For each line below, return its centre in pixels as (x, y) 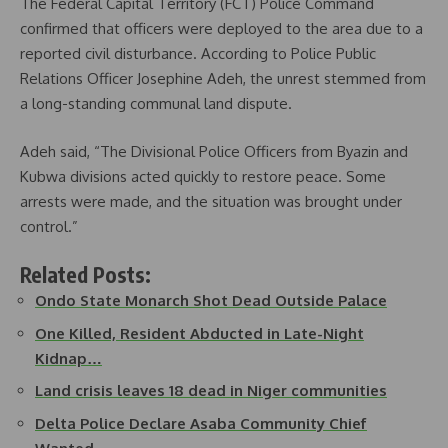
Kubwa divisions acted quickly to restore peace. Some (203, 176)
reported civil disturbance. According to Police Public (198, 54)
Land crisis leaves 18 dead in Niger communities (211, 391)
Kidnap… (68, 358)
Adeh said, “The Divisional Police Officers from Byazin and (214, 151)
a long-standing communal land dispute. (156, 104)
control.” (49, 226)
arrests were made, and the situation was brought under (211, 201)
